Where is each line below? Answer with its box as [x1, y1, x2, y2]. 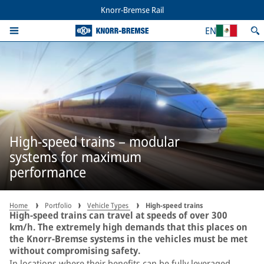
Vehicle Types [87, 200, 130, 210]
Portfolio [45, 200, 72, 210]
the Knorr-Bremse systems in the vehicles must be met [9, 232, 247, 245]
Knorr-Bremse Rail [100, 4, 164, 15]
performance [9, 161, 86, 181]
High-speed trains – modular [9, 131, 180, 151]
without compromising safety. [9, 244, 140, 257]
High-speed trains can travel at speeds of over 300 [9, 209, 227, 222]
